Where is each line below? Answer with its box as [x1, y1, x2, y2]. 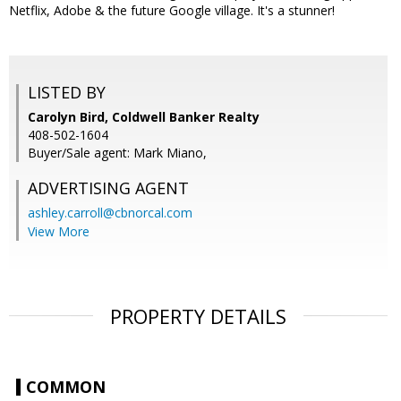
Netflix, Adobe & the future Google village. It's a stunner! [9, 2, 335, 20]
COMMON [26, 376, 106, 398]
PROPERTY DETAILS [110, 303, 286, 330]
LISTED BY [28, 81, 106, 104]
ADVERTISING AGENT [28, 177, 189, 200]
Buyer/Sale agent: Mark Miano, [28, 144, 207, 162]
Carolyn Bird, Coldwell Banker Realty [28, 108, 260, 126]
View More [28, 223, 90, 241]
